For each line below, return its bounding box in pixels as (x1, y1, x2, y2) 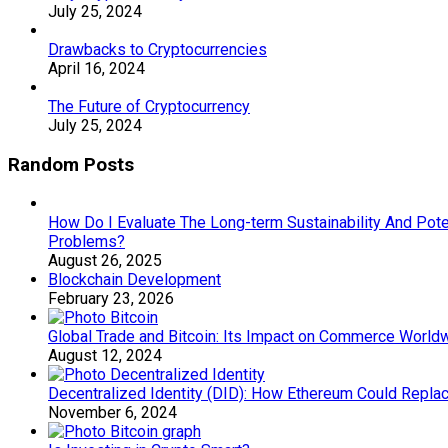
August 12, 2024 (48, 346, 162, 366)
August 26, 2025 (48, 251, 162, 271)
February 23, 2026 (48, 289, 174, 309)
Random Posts (8, 153, 134, 176)
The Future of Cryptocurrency (48, 97, 250, 116)
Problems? (48, 232, 125, 252)
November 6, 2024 (48, 403, 177, 423)
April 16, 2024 (48, 59, 145, 78)
